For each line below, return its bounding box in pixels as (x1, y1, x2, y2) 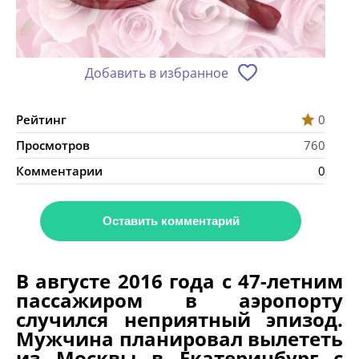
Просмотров (16, 137, 90, 154)
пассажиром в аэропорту (16, 287, 343, 314)
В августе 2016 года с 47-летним (16, 268, 343, 295)
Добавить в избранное (84, 64, 228, 83)
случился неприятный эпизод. (16, 306, 343, 333)
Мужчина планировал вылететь (16, 325, 343, 353)
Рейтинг (16, 111, 67, 128)
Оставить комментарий (102, 214, 240, 228)
